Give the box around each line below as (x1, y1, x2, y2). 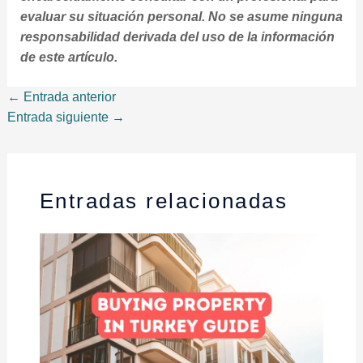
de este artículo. (19, 49, 117, 64)
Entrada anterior (19, 89, 116, 104)
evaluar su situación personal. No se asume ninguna (19, 9, 343, 23)
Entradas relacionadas (39, 188, 288, 213)
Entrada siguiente (6, 109, 112, 124)
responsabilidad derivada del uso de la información (19, 29, 335, 44)
